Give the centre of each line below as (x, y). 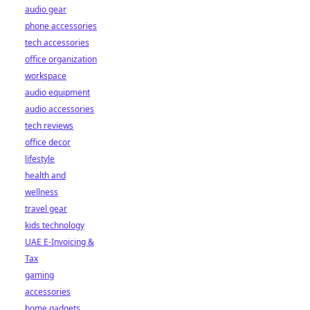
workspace (46, 76)
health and (45, 175)
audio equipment (57, 92)
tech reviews (49, 126)
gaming (39, 275)
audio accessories (60, 109)
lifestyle (40, 159)
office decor (48, 142)
